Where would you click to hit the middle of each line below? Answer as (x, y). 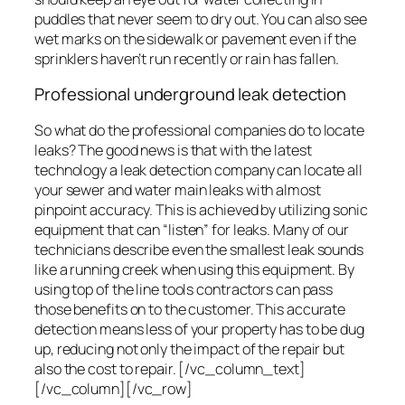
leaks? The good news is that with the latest (173, 150)
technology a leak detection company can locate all (198, 170)
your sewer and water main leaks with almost (178, 189)
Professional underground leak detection (191, 94)
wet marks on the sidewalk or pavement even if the (196, 38)
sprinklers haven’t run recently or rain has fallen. (187, 58)
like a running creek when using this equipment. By (194, 269)
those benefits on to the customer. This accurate (190, 309)
